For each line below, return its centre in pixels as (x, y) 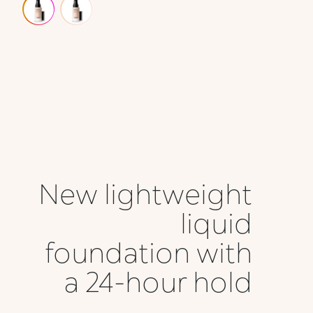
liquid (216, 223)
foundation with (148, 252)
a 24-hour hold (158, 281)
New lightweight (145, 193)
